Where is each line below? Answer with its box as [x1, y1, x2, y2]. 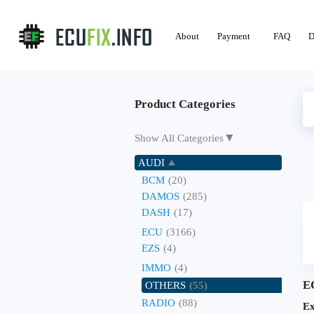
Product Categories [135, 97, 235, 111]
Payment [217, 31, 250, 41]
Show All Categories [135, 132, 224, 144]
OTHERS [145, 280, 186, 291]
